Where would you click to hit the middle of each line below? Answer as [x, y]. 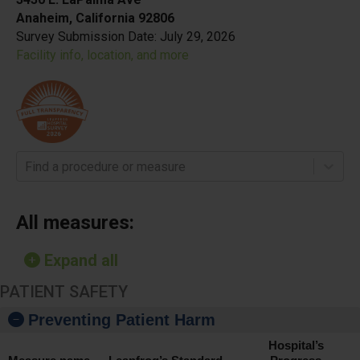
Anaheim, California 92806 [95, 18]
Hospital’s [296, 346]
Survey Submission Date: [86, 37]
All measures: [75, 223]
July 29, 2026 [198, 37]
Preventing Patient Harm [122, 320]
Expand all [79, 261]
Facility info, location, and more [102, 55]
